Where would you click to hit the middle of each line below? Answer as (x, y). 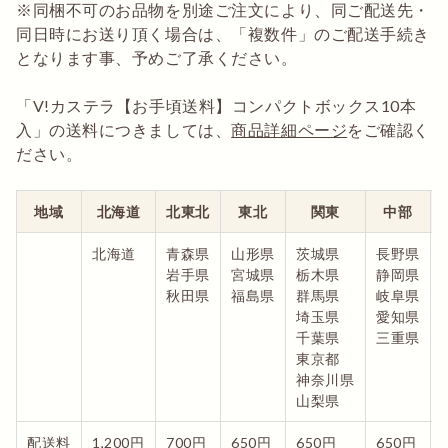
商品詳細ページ (289, 130)
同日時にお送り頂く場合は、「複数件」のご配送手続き (223, 34)
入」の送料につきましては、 (124, 130)
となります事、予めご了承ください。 (157, 58)
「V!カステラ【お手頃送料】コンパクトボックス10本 (216, 106)
